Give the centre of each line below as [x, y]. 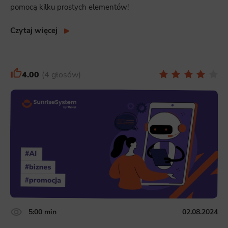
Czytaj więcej [34, 31]
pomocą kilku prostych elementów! [69, 7]
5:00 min [42, 212]
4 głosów [61, 75]
